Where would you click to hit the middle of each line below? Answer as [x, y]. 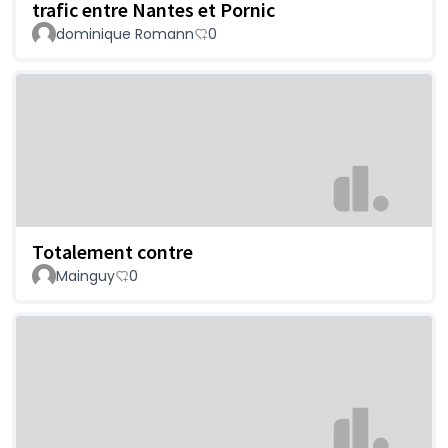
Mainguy [85, 275]
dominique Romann [125, 33]
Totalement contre [112, 251]
